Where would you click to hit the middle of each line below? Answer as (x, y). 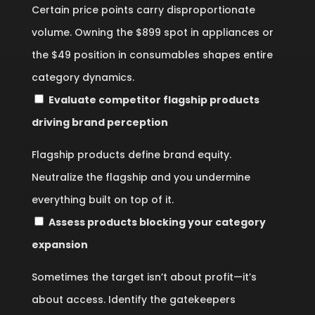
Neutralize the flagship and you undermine (141, 177)
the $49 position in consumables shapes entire (152, 55)
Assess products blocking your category (157, 222)
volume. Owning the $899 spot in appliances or (152, 32)
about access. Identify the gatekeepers (133, 300)
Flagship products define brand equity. (131, 155)
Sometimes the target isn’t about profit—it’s (144, 277)
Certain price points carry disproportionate (143, 10)
